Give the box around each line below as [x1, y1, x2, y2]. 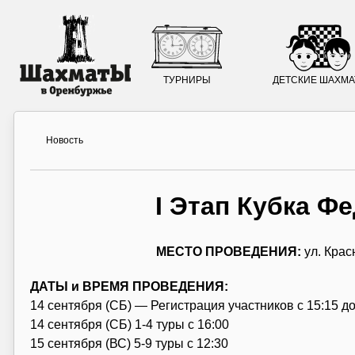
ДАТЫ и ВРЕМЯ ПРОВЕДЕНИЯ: [29, 279, 228, 293]
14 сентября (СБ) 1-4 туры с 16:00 [29, 317, 239, 331]
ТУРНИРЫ [163, 74, 211, 86]
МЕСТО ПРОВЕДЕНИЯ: [156, 244, 305, 258]
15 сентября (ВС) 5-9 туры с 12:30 [29, 336, 228, 350]
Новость [45, 135, 83, 146]
